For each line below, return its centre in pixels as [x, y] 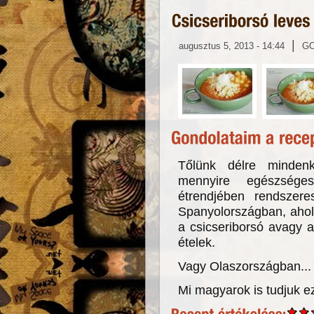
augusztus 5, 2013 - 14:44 [232, 46]
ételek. [197, 242]
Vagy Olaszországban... [245, 266]
